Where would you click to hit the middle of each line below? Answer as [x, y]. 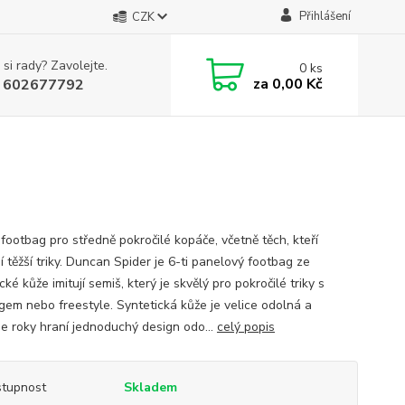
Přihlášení [325, 16]
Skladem [150, 387]
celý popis [245, 327]
